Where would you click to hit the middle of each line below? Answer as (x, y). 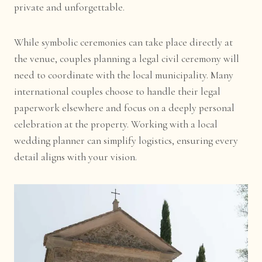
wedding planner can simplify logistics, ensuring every (126, 141)
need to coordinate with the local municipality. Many (124, 75)
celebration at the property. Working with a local (116, 125)
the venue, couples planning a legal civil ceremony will (127, 59)
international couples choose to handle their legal (118, 92)
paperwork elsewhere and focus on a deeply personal (125, 108)
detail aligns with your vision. (76, 157)
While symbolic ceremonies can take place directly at (124, 43)
